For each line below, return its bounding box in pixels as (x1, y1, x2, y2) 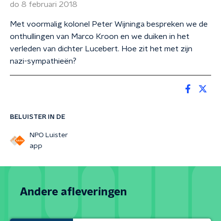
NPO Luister (29, 132, 68, 139)
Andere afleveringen (20, 186, 127, 197)
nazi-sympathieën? (10, 57, 76, 65)
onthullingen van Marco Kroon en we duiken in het (10, 33, 189, 40)
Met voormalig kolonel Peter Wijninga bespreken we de (10, 20, 208, 28)
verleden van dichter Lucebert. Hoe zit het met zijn (10, 45, 192, 53)
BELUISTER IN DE (10, 113, 65, 120)
